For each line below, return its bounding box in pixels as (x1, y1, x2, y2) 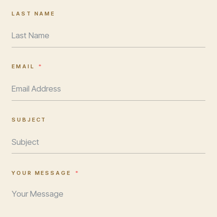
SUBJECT (12, 116, 47, 124)
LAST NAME (12, 10, 56, 17)
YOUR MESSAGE (12, 169, 71, 176)
